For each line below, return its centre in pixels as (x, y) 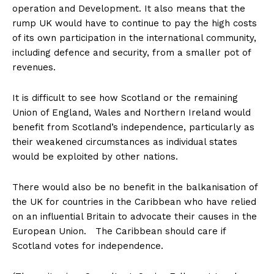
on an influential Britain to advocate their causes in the (135, 217)
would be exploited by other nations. (95, 157)
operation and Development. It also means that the (129, 9)
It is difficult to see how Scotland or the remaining (125, 98)
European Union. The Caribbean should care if (119, 231)
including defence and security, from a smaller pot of (131, 53)
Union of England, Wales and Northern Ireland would (131, 113)
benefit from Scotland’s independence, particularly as (133, 128)
